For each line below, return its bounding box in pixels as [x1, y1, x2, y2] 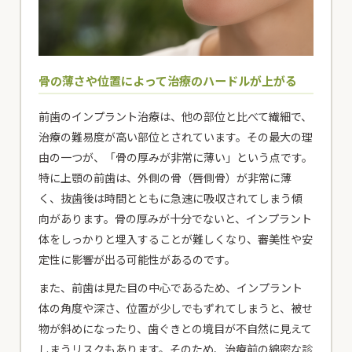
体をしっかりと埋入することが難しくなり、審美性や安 [38, 231, 313, 247]
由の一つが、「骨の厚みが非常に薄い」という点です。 [38, 149, 313, 166]
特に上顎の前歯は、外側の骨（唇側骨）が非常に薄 [38, 170, 292, 186]
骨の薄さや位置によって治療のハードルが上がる [38, 72, 298, 90]
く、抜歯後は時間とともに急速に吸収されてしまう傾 [38, 190, 303, 207]
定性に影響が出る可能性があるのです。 [38, 251, 236, 268]
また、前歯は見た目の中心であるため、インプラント [38, 280, 303, 296]
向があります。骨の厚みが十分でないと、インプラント [38, 211, 313, 227]
